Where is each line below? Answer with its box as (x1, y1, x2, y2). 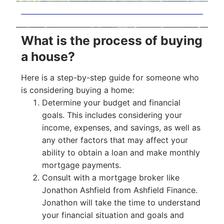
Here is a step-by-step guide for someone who (21, 72, 199, 82)
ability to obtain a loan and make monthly (41, 147, 200, 157)
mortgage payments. (41, 159, 121, 170)
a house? (21, 49, 75, 64)
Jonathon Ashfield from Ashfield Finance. (41, 184, 197, 195)
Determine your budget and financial (41, 97, 180, 107)
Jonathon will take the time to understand (41, 197, 200, 207)
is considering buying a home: (21, 84, 134, 95)
